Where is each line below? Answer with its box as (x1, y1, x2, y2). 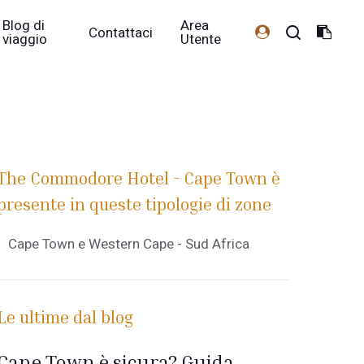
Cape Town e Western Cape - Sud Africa (8, 234, 250, 254)
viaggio (2, 29, 48, 50)
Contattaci (89, 22, 154, 43)
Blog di (2, 15, 45, 36)
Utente (180, 29, 222, 50)
